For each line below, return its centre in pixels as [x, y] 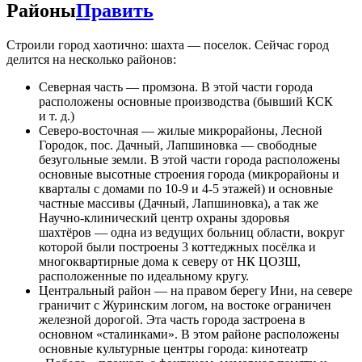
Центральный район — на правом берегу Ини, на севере [196, 291]
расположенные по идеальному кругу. [144, 276]
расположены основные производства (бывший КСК [186, 102]
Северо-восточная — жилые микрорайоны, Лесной [181, 131]
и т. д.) [57, 116]
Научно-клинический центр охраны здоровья [164, 218]
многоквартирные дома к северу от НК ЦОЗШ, [170, 262]
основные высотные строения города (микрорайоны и [189, 175]
